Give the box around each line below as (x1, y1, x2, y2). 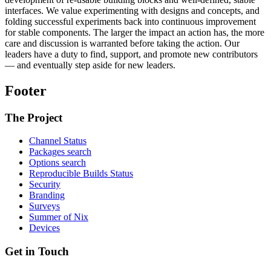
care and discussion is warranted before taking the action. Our (5, 38, 240, 48)
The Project (5, 111, 62, 124)
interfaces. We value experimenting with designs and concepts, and (5, 5, 260, 16)
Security (29, 179, 60, 190)
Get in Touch (5, 245, 69, 258)
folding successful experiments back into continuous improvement (5, 16, 256, 27)
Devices (29, 223, 60, 233)
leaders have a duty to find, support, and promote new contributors (5, 48, 258, 59)
